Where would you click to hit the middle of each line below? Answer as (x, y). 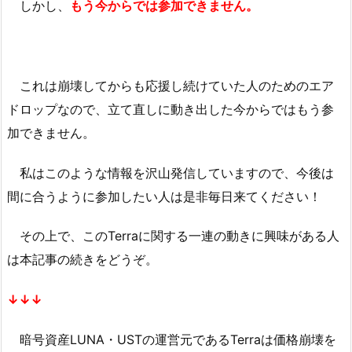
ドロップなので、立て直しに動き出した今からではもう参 (170, 109)
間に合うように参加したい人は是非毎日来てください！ (164, 196)
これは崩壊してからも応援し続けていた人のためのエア (170, 85)
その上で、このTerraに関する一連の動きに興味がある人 (173, 236)
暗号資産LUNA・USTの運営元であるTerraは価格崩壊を (172, 339)
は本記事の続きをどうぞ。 (82, 260)
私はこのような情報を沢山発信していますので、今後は (170, 172)
